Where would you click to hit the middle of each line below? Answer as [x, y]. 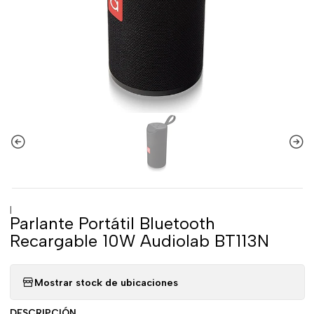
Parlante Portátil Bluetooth [112, 223]
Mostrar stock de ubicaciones [106, 282]
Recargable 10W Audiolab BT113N [139, 241]
